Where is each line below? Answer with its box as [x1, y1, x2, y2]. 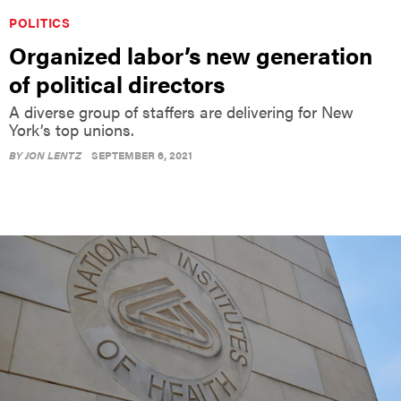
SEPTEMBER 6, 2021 [91, 147, 192, 164]
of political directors [9, 67, 225, 101]
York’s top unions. [9, 118, 134, 141]
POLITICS [9, 13, 71, 32]
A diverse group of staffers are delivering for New [9, 100, 354, 124]
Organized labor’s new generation [9, 38, 372, 73]
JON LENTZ [25, 147, 81, 164]
